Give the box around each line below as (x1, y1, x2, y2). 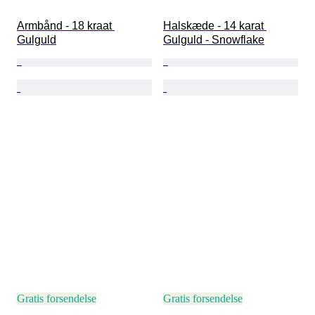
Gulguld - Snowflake (163, 34, 264, 46)
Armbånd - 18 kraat (17, 20, 115, 32)
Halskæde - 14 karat (163, 20, 266, 32)
